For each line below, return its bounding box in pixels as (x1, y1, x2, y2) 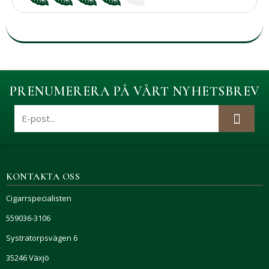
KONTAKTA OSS (6, 170, 80, 183)
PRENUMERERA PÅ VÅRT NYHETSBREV (9, 83, 260, 99)
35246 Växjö (6, 252, 49, 263)
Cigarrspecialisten (6, 192, 71, 204)
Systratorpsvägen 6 (6, 232, 77, 243)
